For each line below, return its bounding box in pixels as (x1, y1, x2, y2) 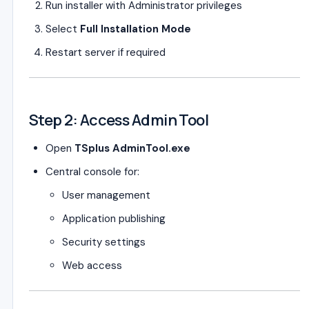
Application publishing (62, 212, 166, 226)
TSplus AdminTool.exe (74, 141, 190, 155)
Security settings (62, 235, 146, 249)
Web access (62, 259, 122, 272)
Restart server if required (46, 46, 166, 59)
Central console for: (46, 165, 139, 179)
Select (46, 22, 80, 36)
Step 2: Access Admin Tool (29, 110, 209, 130)
